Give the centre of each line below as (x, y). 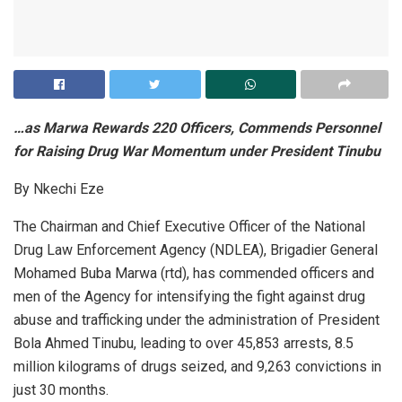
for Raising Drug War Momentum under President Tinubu (197, 151)
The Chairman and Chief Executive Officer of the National (189, 226)
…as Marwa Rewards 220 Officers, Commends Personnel (197, 127)
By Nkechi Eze (59, 188)
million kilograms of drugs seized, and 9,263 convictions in (197, 366)
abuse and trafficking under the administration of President (197, 319)
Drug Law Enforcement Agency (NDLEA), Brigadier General (196, 249)
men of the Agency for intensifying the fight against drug (189, 296)
